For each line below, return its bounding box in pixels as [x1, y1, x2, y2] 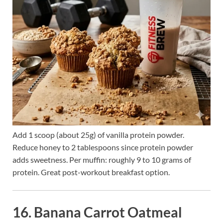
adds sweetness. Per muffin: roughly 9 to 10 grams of [12, 154, 191, 164]
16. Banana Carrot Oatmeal [12, 203, 182, 221]
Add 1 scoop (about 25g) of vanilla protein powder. [12, 129, 184, 139]
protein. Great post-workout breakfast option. [12, 167, 170, 177]
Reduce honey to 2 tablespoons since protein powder [12, 142, 193, 152]
